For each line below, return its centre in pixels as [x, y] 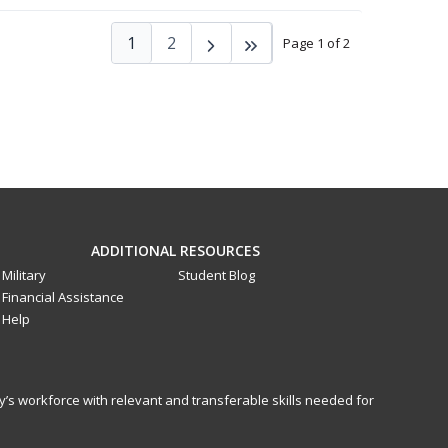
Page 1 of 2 [316, 43]
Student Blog [216, 275]
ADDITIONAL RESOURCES [176, 251]
